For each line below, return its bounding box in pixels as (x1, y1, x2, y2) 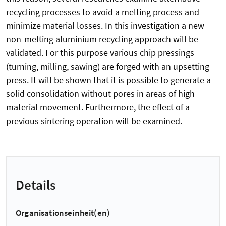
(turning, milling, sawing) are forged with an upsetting (6, 61, 209, 73)
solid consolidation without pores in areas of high (6, 88, 195, 100)
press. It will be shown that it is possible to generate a (6, 74, 211, 86)
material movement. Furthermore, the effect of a (6, 101, 190, 114)
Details (16, 176, 56, 193)
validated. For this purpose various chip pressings (6, 47, 194, 59)
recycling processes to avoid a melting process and (6, 6, 199, 18)
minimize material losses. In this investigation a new (6, 20, 204, 32)
